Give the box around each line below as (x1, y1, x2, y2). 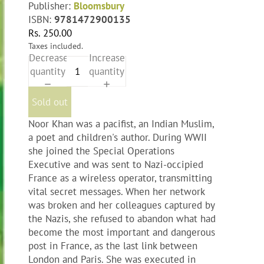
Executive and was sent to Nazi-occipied (28, 158, 203, 171)
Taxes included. (28, 39, 83, 51)
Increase (88, 51, 125, 64)
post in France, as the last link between (28, 239, 197, 253)
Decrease (29, 51, 68, 64)
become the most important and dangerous (28, 226, 215, 239)
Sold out (32, 95, 68, 108)
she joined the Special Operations (28, 144, 174, 158)
